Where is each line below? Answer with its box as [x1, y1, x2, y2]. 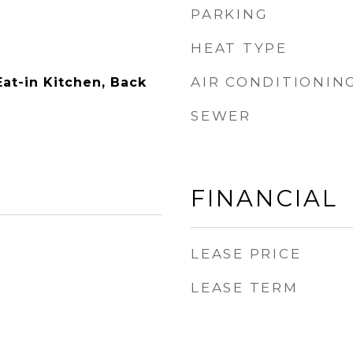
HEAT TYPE [191, 40, 288, 56]
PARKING [191, 6, 269, 22]
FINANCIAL [191, 184, 338, 212]
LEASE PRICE [191, 246, 302, 262]
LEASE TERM [191, 280, 299, 295]
